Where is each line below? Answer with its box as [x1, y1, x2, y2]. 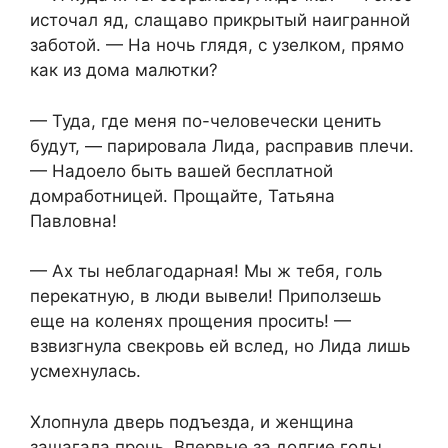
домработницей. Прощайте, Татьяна [30, 185, 335, 206]
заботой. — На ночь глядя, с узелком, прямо [30, 35, 404, 56]
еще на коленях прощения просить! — [30, 311, 351, 332]
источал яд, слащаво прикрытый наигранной [30, 10, 410, 31]
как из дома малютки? [30, 60, 218, 81]
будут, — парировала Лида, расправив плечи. [30, 135, 414, 156]
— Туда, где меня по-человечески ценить [30, 110, 381, 131]
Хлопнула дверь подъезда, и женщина [30, 411, 354, 432]
